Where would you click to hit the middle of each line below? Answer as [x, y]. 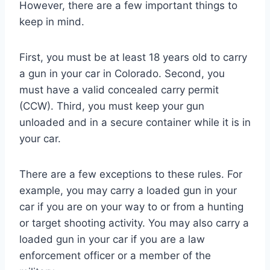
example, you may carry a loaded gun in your [128, 190]
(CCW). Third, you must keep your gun [112, 106]
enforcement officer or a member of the [115, 255]
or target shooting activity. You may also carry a [134, 223]
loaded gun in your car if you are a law [112, 239]
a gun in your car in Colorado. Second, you [122, 73]
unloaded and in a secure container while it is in [135, 122]
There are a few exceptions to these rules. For [131, 174]
